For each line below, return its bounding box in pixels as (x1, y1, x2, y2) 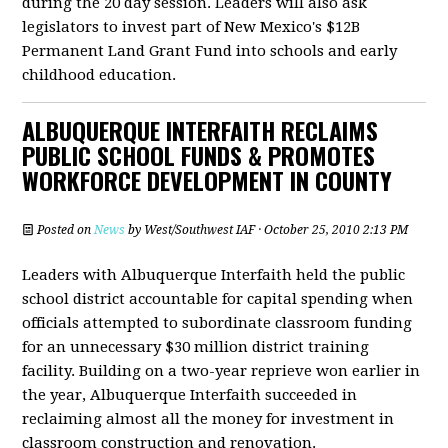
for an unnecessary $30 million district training (22, 338, 370, 356)
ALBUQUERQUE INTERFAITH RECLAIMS (22, 112, 379, 148)
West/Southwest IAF (144, 223, 256, 237)
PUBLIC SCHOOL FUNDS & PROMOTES (22, 137, 376, 173)
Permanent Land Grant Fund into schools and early (22, 42, 398, 60)
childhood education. (22, 66, 177, 84)
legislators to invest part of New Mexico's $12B (22, 18, 361, 36)
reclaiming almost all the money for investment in (22, 410, 395, 428)
